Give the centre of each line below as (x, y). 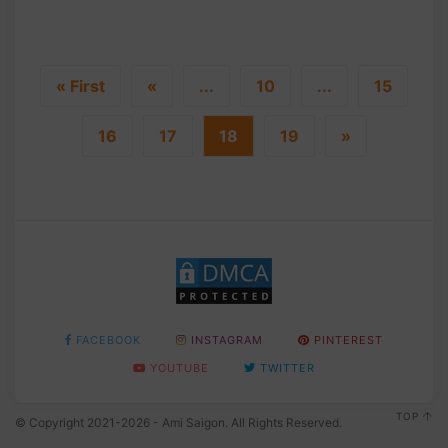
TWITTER (287, 368)
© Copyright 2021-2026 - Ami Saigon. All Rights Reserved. (178, 423)
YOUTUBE (179, 368)
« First (80, 86)
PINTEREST (348, 340)
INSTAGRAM (227, 340)
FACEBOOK (108, 340)
